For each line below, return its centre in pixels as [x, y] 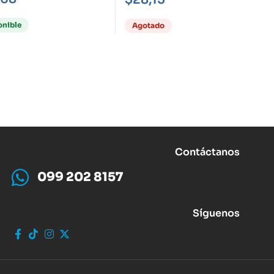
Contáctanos [208, 152]
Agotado [148, 25]
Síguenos [217, 213]
